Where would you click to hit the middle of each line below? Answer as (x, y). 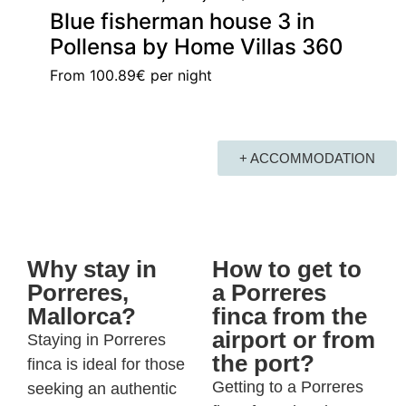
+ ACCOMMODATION (307, 158)
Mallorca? (82, 316)
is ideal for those (123, 364)
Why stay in (92, 269)
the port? (263, 363)
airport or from (294, 339)
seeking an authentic (102, 388)
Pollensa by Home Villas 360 (197, 46)
